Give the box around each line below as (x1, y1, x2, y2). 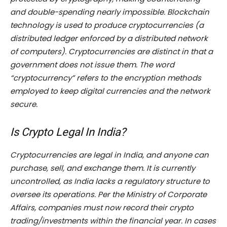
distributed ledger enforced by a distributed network (10, 33, 208, 44)
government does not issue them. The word (10, 59, 174, 70)
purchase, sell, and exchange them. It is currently (10, 163, 195, 174)
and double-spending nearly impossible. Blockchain (10, 7, 209, 18)
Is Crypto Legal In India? (10, 126, 126, 139)
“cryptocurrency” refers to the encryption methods (10, 72, 201, 84)
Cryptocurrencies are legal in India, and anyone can (10, 149, 209, 161)
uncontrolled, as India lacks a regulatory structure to (10, 176, 210, 187)
